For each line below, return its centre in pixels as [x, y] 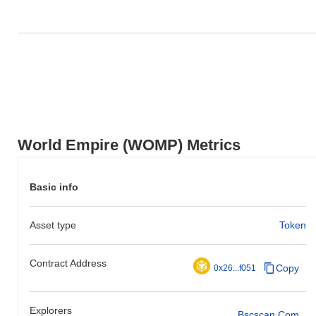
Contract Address [68, 263]
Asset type [53, 225]
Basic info [54, 187]
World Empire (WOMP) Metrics [129, 145]
